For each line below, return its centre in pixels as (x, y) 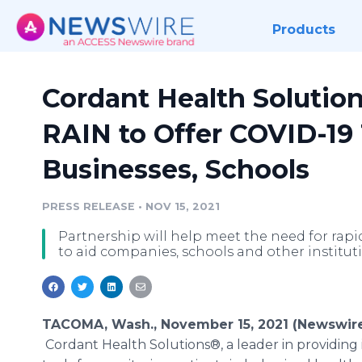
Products (303, 29)
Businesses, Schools (176, 169)
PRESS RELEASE (88, 206)
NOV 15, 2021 (183, 206)
